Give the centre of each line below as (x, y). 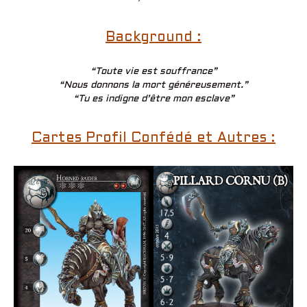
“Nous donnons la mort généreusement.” (153, 85)
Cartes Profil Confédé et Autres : (153, 138)
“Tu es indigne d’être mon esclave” (153, 99)
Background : (153, 37)
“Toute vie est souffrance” (153, 71)
